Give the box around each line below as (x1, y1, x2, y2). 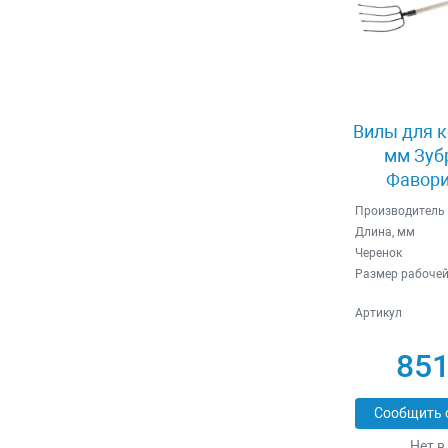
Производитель (354, 203, 445, 218)
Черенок (354, 245, 402, 260)
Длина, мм (354, 224, 415, 239)
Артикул (354, 305, 402, 320)
